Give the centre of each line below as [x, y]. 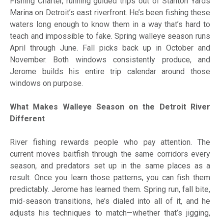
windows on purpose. [46, 83]
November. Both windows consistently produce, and [110, 60]
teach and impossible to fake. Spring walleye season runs [110, 36]
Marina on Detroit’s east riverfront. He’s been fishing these [110, 13]
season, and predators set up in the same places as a [110, 166]
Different [27, 119]
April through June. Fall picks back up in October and [110, 48]
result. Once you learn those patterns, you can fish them [110, 178]
